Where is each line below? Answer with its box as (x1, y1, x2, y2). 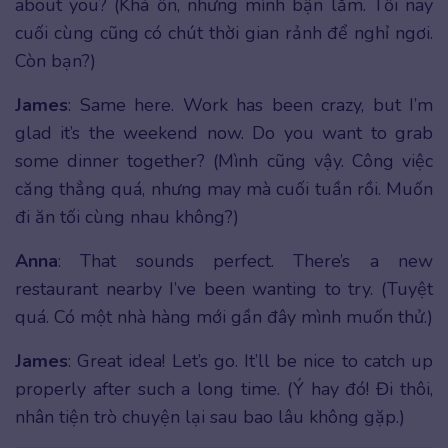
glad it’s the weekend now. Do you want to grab (15, 121, 433, 146)
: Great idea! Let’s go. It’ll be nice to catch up (68, 349, 433, 374)
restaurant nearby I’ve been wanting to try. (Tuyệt (15, 277, 433, 302)
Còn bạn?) (15, 49, 96, 74)
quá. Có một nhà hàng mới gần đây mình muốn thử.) (15, 305, 433, 330)
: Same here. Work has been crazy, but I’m (68, 93, 433, 118)
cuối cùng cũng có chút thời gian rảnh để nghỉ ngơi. (15, 21, 433, 46)
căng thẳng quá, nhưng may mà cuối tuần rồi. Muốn (15, 177, 433, 202)
